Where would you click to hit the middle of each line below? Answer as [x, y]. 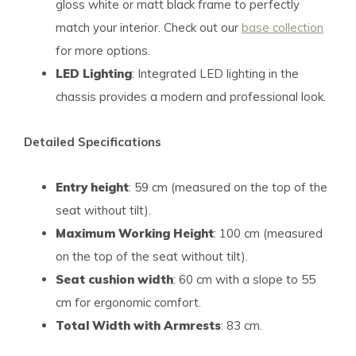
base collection [282, 27]
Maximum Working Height [135, 233]
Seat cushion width [114, 279]
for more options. [103, 50]
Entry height [92, 187]
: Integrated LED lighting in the [215, 74]
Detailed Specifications [93, 142]
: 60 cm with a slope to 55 [244, 279]
